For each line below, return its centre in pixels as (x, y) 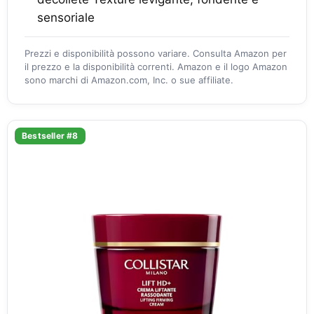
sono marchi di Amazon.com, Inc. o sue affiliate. (129, 80)
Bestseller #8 (50, 136)
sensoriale (66, 18)
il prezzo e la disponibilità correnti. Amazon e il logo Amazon (156, 67)
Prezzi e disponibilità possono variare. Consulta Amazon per (156, 54)
